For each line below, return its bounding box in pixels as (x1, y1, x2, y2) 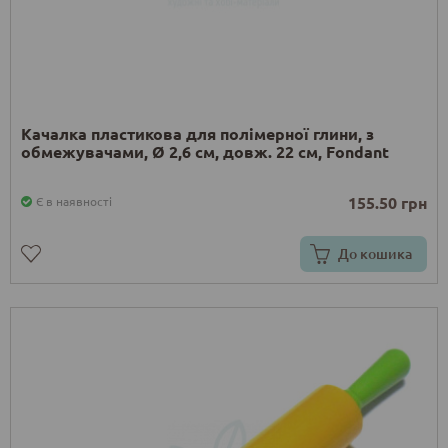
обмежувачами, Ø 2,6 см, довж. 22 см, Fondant (21, 140, 389, 162)
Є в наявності (36, 192, 112, 209)
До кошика (338, 243, 412, 263)
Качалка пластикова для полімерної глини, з (21, 122, 374, 144)
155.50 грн (348, 191, 427, 213)
